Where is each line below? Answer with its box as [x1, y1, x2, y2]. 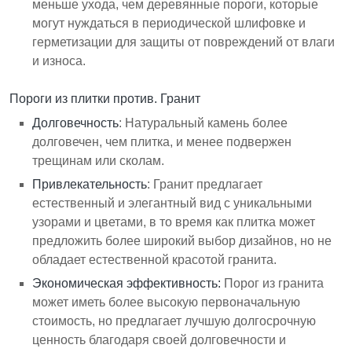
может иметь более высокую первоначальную [32, 295, 301, 309]
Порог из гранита [221, 276, 324, 290]
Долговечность [32, 115, 119, 130]
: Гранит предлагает [147, 177, 263, 191]
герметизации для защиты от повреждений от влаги [32, 35, 335, 49]
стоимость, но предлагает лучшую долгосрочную [32, 313, 317, 328]
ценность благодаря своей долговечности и [32, 332, 287, 346]
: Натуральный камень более [119, 115, 288, 130]
